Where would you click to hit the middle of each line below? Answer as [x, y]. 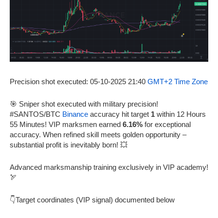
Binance [75, 114]
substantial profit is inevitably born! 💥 [69, 145]
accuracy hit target [119, 114]
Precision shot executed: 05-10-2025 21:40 [79, 82]
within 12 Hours [180, 114]
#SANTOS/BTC [36, 114]
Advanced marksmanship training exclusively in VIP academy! [109, 167]
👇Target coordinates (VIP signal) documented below [92, 200]
